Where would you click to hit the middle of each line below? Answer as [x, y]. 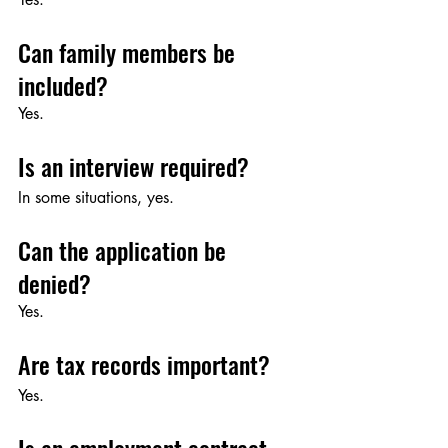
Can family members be [129, 52]
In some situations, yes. [96, 198]
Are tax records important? [144, 364]
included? [63, 85]
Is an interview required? [133, 166]
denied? [54, 283]
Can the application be [125, 250]
